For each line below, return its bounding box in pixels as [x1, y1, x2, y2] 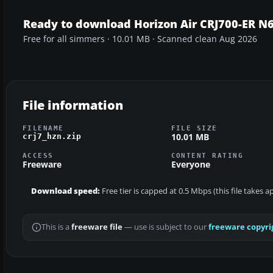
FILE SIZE [171, 124, 218, 132]
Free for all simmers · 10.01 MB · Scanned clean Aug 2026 [23, 33, 257, 44]
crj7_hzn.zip [23, 131, 81, 141]
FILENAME [23, 124, 64, 132]
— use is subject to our [122, 222, 208, 233]
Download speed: [31, 186, 100, 197]
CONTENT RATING [171, 152, 244, 160]
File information [23, 96, 123, 113]
